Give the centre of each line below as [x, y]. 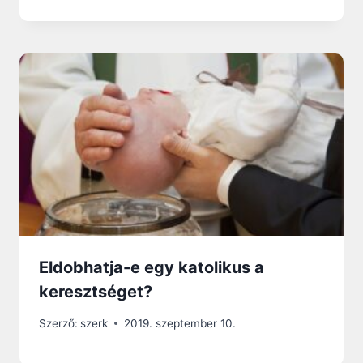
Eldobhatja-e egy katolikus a [152, 268]
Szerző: [58, 323]
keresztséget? [96, 292]
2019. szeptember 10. [180, 323]
